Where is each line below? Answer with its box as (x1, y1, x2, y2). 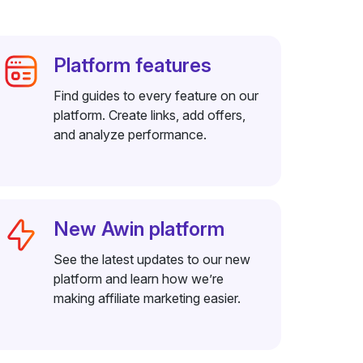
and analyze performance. (53, 126, 207, 143)
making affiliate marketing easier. (53, 290, 241, 306)
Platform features (53, 53, 212, 77)
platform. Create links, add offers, (53, 107, 246, 123)
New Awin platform (53, 217, 225, 241)
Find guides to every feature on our (53, 88, 259, 104)
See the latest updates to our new (53, 251, 251, 267)
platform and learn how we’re (53, 271, 224, 287)
